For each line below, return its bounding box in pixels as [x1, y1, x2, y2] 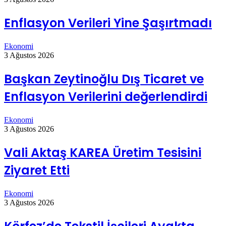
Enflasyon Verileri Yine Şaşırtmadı [4, 15, 212, 32]
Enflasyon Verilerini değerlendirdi [4, 88, 207, 105]
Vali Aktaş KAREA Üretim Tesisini [4, 144, 201, 161]
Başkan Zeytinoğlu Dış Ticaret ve [4, 70, 204, 87]
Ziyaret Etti [4, 161, 70, 179]
